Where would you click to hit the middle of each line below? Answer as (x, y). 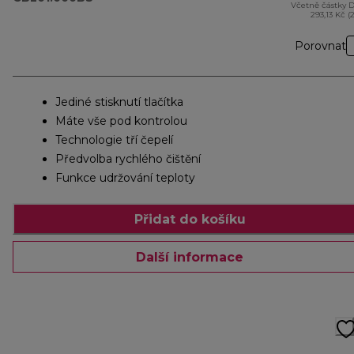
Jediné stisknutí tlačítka (119, 102)
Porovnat (320, 46)
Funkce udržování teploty (125, 178)
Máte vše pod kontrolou (121, 121)
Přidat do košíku (190, 219)
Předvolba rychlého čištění (128, 159)
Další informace (190, 257)
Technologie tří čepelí (114, 140)
